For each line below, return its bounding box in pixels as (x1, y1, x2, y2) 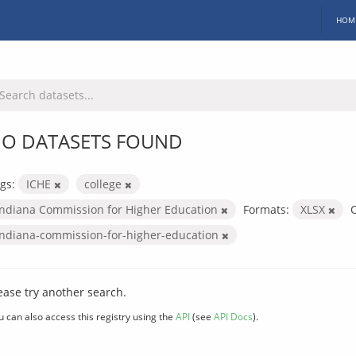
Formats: (243, 201, 289, 217)
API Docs (214, 309, 253, 323)
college (84, 176, 125, 192)
